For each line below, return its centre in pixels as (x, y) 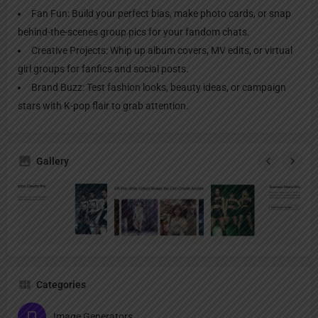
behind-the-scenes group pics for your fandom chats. (134, 32)
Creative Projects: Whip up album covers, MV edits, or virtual (162, 50)
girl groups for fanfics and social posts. (103, 68)
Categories (61, 285)
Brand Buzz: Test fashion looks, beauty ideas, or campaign (159, 87)
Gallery (53, 161)
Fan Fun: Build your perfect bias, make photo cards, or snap (161, 13)
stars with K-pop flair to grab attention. (103, 105)
